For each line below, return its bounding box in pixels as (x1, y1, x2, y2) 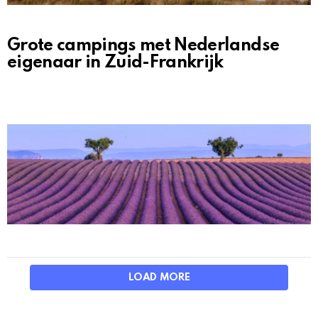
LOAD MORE (128, 272, 190, 283)
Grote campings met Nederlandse (7, 36, 280, 55)
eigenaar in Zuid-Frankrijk (7, 53, 224, 72)
